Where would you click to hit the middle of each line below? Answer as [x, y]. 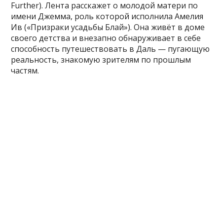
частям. [25, 70]
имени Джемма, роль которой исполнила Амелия [107, 16]
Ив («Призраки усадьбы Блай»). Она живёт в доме [108, 27]
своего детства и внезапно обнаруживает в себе [106, 38]
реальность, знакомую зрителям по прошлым [101, 59]
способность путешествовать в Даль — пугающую [110, 49]
